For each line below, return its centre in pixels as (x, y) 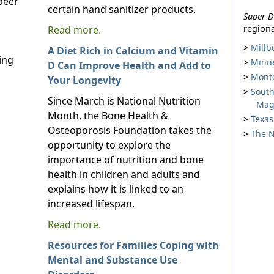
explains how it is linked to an (116, 189)
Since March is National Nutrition (124, 101)
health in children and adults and (124, 174)
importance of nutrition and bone (126, 160)
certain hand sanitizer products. (122, 9)
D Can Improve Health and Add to (129, 65)
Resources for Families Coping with (133, 245)
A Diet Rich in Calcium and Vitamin (133, 51)
